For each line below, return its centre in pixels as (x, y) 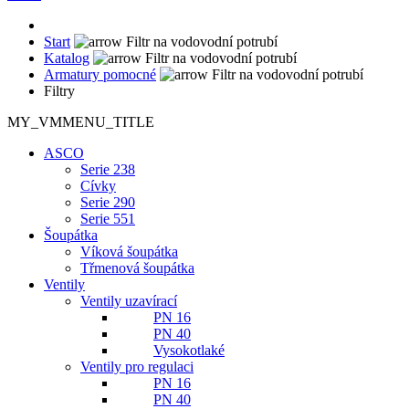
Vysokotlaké (189, 350)
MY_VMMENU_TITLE (81, 122)
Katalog (67, 58)
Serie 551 (108, 219)
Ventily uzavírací (129, 301)
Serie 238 (108, 169)
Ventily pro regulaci (137, 367)
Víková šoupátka (129, 252)
